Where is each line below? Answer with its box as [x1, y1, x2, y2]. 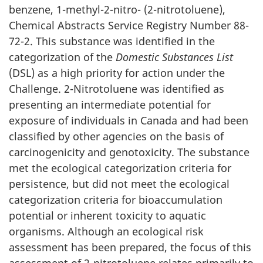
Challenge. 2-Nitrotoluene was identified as [9, 82, 224, 96]
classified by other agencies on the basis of [9, 129, 224, 143]
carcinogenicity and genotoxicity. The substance [9, 145, 249, 159]
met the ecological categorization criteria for [9, 161, 231, 175]
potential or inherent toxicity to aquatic [9, 208, 206, 222]
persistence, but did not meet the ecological [9, 177, 230, 191]
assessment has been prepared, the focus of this [9, 240, 251, 254]
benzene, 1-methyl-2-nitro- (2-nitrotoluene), [9, 2, 225, 16]
